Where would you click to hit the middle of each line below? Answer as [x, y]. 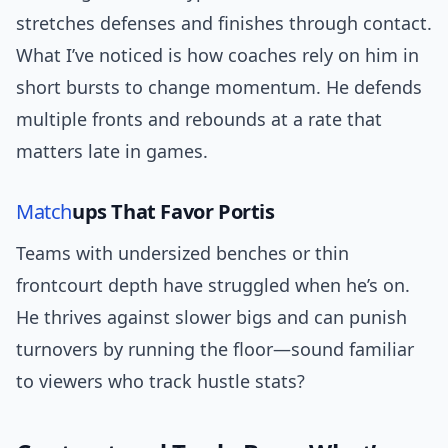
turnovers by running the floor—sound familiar [215, 349]
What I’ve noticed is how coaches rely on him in [217, 55]
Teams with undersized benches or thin [182, 253]
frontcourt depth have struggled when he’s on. [213, 285]
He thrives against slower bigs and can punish [211, 317]
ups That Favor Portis [173, 212]
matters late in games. [112, 151]
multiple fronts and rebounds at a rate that [199, 119]
